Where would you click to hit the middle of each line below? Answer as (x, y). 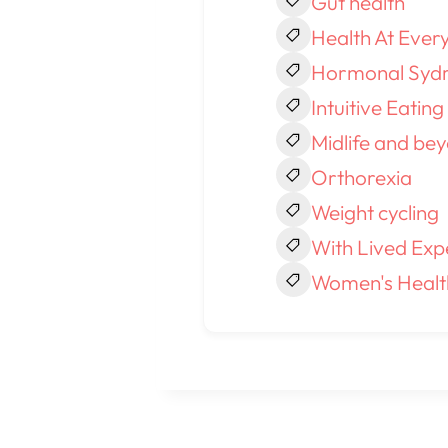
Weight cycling (374, 212)
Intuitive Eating (377, 107)
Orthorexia (361, 177)
